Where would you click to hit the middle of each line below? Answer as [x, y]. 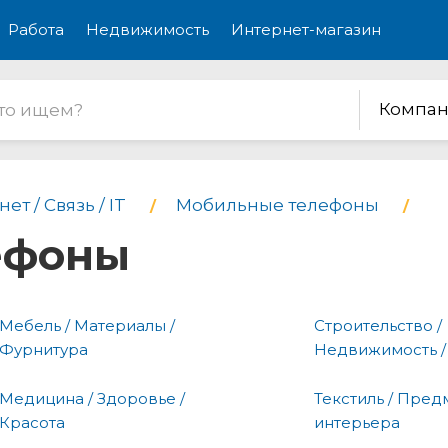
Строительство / [378, 325]
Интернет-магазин [306, 29]
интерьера [357, 422]
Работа [36, 29]
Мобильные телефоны [277, 205]
